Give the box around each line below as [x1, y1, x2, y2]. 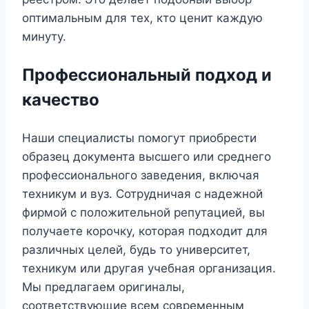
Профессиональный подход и [22, 65, 272, 86]
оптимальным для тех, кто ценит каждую [22, 11, 263, 26]
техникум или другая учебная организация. [22, 261, 276, 276]
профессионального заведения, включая [22, 168, 259, 183]
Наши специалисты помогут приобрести [22, 131, 257, 146]
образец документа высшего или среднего [22, 150, 271, 164]
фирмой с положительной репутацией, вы [22, 206, 265, 220]
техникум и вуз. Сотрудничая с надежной [22, 187, 263, 201]
